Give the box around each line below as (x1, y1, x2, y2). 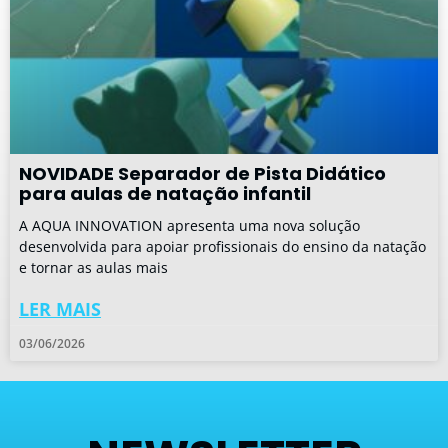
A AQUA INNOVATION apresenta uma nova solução (19, 215, 360, 235)
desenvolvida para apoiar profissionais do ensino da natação (19, 236, 426, 256)
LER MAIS (19, 296, 101, 321)
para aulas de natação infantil (19, 180, 311, 206)
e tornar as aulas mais (19, 257, 168, 277)
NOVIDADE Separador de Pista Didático (19, 160, 386, 186)
